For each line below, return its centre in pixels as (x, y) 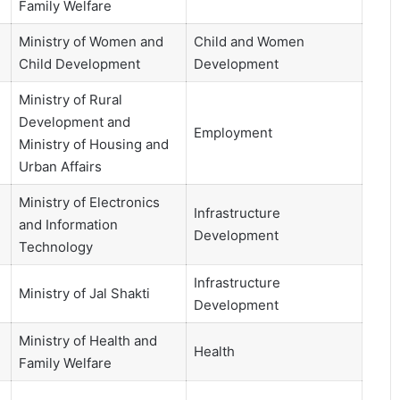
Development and (74, 122)
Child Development (79, 64)
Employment (233, 133)
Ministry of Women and (91, 42)
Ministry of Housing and (93, 145)
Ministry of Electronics (89, 203)
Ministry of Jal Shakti (84, 294)
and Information (68, 225)
